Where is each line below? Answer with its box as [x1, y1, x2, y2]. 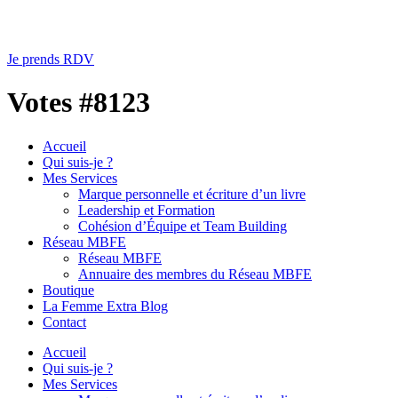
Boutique [43, 282, 94, 298]
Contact [43, 314, 86, 330]
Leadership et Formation [78, 202, 215, 218]
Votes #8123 [7, 86, 150, 119]
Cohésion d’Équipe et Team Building [78, 218, 287, 234]
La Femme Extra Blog [43, 298, 168, 314]
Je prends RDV [7, 52, 94, 67]
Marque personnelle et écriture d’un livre [78, 186, 306, 202]
